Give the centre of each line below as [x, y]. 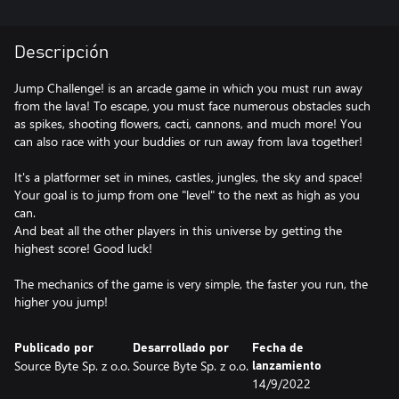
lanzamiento [286, 366]
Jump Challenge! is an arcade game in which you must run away [188, 88]
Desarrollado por [181, 348]
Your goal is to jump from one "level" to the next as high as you [187, 195]
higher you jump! [61, 301]
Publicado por [54, 348]
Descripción [61, 53]
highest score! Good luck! [83, 248]
